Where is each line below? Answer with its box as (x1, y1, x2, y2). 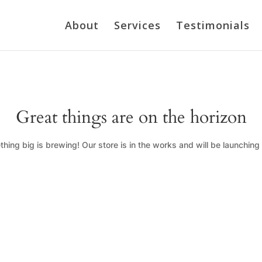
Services (113, 18, 161, 32)
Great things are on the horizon (15, 105, 247, 129)
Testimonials (175, 18, 250, 32)
